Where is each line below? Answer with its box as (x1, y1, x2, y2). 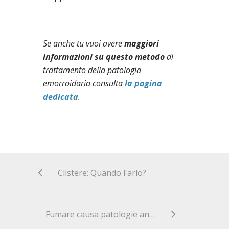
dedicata (43, 90, 78, 102)
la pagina (125, 77, 162, 89)
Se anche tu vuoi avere (43, 37, 124, 49)
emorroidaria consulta (43, 77, 125, 89)
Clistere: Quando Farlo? (58, 167, 146, 178)
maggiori (124, 37, 159, 49)
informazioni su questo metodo (43, 51, 165, 62)
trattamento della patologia (43, 64, 141, 76)
